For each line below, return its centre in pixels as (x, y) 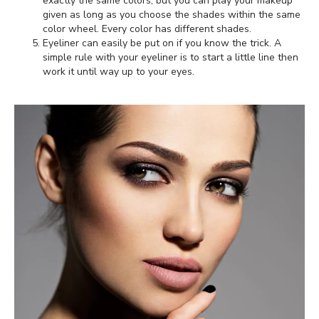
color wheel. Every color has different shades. (147, 29)
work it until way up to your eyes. (119, 72)
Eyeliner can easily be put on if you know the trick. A (162, 43)
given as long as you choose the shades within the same (172, 15)
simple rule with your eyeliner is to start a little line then (171, 58)
